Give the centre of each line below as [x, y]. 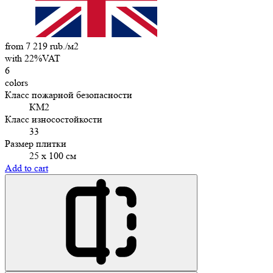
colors [16, 82]
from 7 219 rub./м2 [42, 46]
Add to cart [27, 168]
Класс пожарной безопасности [69, 94]
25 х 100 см [53, 155]
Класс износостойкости [54, 119]
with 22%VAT [33, 58]
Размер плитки [36, 143]
